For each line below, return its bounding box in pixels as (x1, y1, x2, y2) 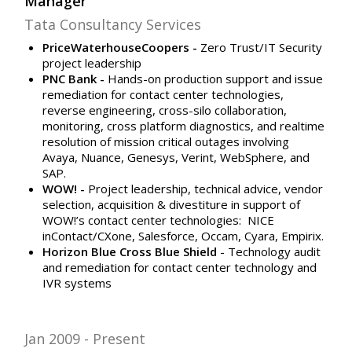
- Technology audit (219, 243, 321, 259)
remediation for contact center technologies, (42, 86, 284, 102)
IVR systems (42, 274, 112, 291)
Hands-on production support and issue (107, 70, 323, 86)
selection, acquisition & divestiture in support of (42, 196, 300, 212)
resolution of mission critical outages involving (42, 133, 289, 149)
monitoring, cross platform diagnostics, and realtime (42, 117, 324, 134)
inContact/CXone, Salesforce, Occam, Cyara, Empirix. (42, 227, 324, 244)
